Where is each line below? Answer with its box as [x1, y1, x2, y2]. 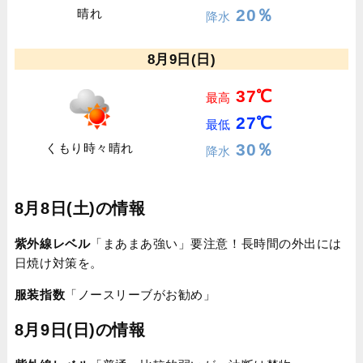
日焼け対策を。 [14, 256, 103, 270]
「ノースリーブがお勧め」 [65, 288, 216, 301]
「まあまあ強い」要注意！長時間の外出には [90, 237, 342, 250]
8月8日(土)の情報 [14, 199, 146, 217]
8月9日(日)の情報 [14, 321, 146, 339]
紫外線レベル [14, 237, 91, 250]
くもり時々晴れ [45, 141, 134, 155]
